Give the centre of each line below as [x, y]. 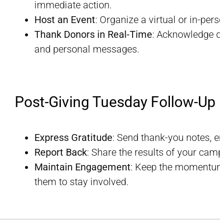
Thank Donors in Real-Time [93, 35]
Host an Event [65, 20]
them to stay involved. [82, 181]
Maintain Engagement [82, 167]
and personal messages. [87, 49]
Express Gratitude [73, 137]
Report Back [61, 152]
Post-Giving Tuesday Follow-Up [115, 102]
